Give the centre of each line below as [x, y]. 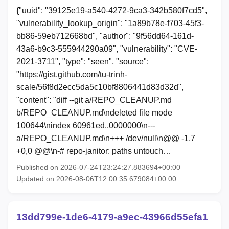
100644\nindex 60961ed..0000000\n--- [86, 126]
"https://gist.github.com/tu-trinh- [72, 75]
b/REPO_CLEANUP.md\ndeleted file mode [94, 113]
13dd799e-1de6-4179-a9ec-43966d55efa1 [112, 217]
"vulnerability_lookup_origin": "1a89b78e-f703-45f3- [110, 24]
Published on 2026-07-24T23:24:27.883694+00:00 [98, 167]
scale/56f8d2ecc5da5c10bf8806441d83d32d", [100, 87]
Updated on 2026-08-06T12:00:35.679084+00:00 [96, 179]
